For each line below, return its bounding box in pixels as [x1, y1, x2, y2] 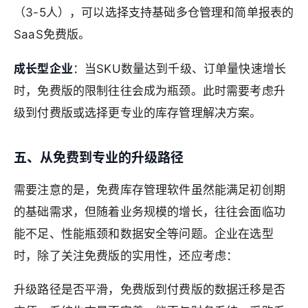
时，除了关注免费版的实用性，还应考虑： [14, 248, 239, 263]
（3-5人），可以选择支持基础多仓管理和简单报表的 [14, 5, 294, 20]
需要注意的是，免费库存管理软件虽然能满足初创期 [14, 182, 285, 197]
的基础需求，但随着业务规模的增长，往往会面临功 [14, 204, 285, 219]
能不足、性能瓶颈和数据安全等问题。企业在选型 [14, 226, 274, 241]
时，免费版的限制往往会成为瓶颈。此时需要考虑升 [14, 84, 285, 98]
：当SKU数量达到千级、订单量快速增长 [72, 62, 287, 76]
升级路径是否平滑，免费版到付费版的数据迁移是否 [14, 283, 285, 297]
